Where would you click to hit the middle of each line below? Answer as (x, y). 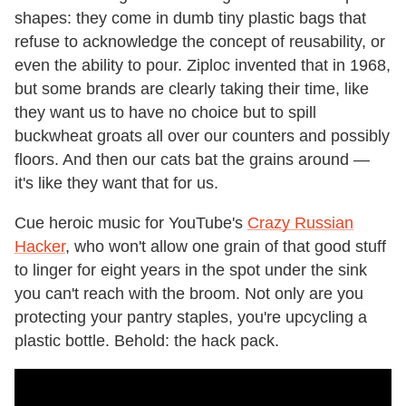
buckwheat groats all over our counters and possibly (202, 135)
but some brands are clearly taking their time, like (192, 88)
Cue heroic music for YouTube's (131, 222)
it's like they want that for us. (116, 183)
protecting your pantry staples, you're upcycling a (191, 317)
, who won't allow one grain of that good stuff (226, 246)
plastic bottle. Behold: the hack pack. (147, 340)
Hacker (40, 246)
